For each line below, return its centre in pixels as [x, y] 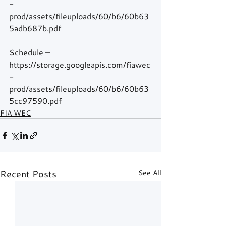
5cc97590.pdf [35, 101]
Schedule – [31, 52]
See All [150, 173]
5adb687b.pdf [35, 28]
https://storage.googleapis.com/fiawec [80, 65]
